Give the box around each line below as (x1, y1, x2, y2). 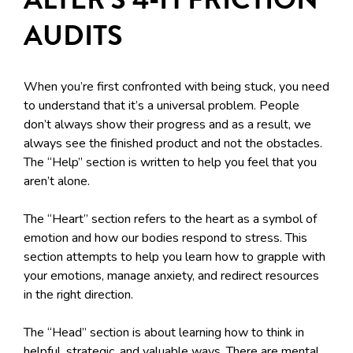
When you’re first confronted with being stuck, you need (24, 78, 329, 96)
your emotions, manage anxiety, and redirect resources (24, 267, 319, 285)
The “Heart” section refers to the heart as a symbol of (24, 210, 317, 229)
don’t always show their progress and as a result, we (24, 116, 311, 134)
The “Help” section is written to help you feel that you (24, 154, 317, 172)
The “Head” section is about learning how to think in (24, 324, 304, 342)
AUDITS (24, 14, 123, 57)
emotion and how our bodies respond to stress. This (24, 229, 307, 247)
